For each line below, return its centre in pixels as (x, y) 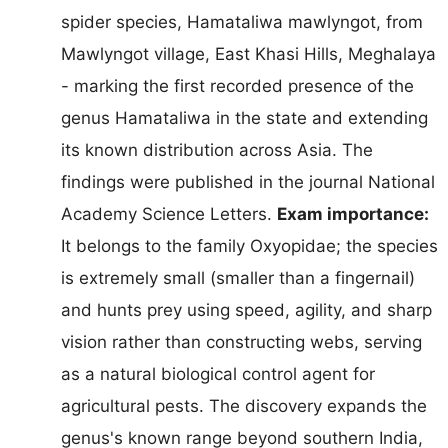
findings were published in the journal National (248, 181)
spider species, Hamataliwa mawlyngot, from (242, 21)
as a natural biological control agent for (218, 373)
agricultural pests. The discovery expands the (244, 405)
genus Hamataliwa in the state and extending (244, 117)
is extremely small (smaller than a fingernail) (238, 277)
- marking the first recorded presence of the (237, 85)
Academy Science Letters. (169, 213)
